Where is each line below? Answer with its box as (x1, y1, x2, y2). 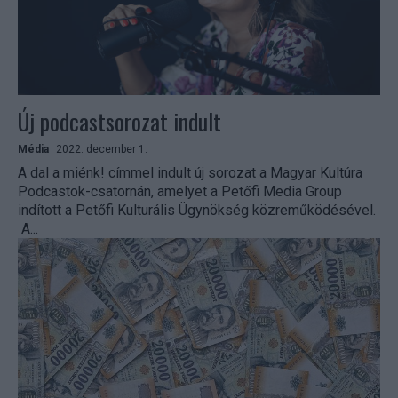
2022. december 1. (56, 143, 147, 156)
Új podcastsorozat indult (18, 104, 221, 139)
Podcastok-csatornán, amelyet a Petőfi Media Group (18, 183, 342, 201)
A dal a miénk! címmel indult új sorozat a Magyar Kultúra (18, 164, 362, 182)
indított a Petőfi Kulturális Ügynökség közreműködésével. (18, 202, 376, 219)
